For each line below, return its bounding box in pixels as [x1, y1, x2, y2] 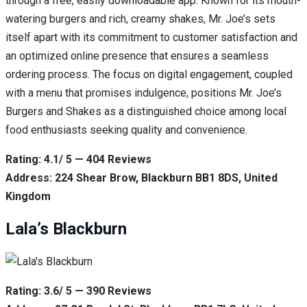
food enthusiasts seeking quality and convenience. [5, 123, 247, 137]
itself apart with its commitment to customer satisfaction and [5, 31, 297, 45]
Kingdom [5, 190, 51, 204]
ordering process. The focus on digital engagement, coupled [5, 68, 293, 82]
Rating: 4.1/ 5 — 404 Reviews [5, 153, 151, 167]
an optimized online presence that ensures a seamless [5, 49, 269, 63]
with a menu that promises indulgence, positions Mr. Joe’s [5, 86, 282, 100]
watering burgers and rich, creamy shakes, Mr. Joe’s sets [5, 12, 275, 26]
